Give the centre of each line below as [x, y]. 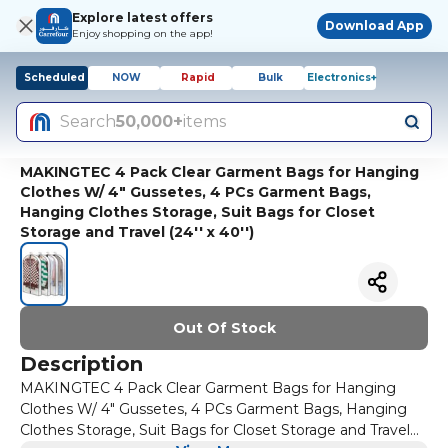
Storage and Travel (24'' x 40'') [137, 232]
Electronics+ [342, 77]
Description [81, 363]
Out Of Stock [224, 327]
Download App [374, 25]
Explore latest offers [142, 17]
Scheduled [54, 77]
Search [88, 121]
